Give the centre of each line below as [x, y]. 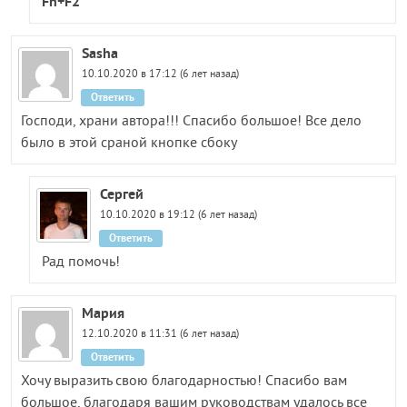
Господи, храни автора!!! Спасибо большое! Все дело [191, 121]
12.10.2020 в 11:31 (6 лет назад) [161, 334]
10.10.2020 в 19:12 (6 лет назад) [178, 215]
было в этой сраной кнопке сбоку [129, 143]
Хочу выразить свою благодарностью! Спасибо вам [184, 381]
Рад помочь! [81, 262]
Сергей [121, 194]
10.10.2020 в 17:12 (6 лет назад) [161, 74]
